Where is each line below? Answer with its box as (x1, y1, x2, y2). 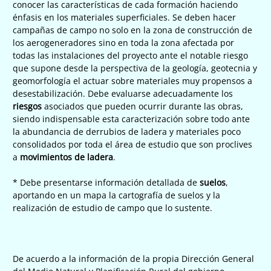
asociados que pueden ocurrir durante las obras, (42, 100, 243, 112)
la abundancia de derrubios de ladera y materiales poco (13, 125, 241, 137)
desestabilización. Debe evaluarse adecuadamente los (13, 87, 233, 99)
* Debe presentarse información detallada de (13, 176, 200, 188)
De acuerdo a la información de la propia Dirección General (13, 252, 254, 264)
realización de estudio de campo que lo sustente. (13, 201, 212, 214)
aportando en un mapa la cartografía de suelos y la (13, 189, 220, 201)
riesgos (13, 100, 42, 112)
